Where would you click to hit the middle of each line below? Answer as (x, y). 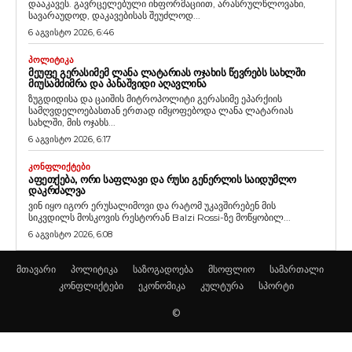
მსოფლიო (231, 269)
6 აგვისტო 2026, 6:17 (70, 139)
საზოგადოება (163, 269)
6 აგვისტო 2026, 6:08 (70, 234)
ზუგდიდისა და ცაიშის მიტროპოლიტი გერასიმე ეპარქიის (155, 98)
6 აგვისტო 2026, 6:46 (71, 32)
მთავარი (36, 269)
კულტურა (222, 285)
